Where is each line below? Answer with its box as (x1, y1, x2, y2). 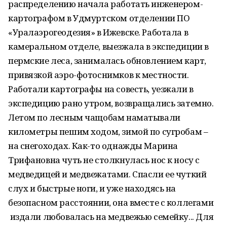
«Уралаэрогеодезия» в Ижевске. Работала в (8, 26, 188, 38)
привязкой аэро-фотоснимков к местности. (8, 69, 189, 81)
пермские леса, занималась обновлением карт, (8, 55, 206, 66)
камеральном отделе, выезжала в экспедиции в (8, 41, 209, 52)
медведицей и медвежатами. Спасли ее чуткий (8, 168, 207, 180)
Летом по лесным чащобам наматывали (8, 111, 180, 123)
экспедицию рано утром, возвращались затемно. (8, 97, 214, 109)
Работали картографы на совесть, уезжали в (8, 83, 194, 95)
